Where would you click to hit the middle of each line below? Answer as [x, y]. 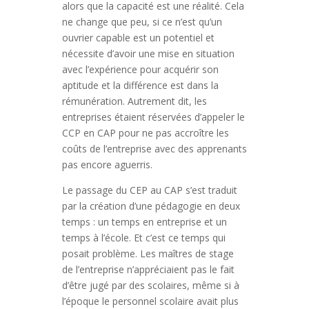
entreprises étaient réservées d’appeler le [153, 117]
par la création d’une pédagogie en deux [151, 206]
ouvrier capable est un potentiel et [138, 38]
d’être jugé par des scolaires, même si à [150, 285]
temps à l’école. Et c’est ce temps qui [143, 238]
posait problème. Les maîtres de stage [148, 253]
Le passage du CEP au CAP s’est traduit [149, 190]
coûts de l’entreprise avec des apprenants [154, 149]
